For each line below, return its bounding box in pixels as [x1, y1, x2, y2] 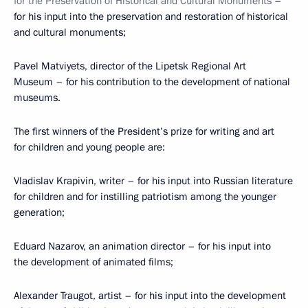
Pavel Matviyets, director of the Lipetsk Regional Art [14, 59, 246, 73]
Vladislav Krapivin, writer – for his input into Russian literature [14, 174, 293, 188]
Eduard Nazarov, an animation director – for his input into [14, 239, 271, 253]
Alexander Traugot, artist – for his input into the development [14, 289, 286, 302]
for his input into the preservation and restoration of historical [14, 10, 288, 23]
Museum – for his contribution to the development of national [14, 75, 290, 89]
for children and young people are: [14, 140, 165, 154]
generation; [14, 206, 65, 219]
